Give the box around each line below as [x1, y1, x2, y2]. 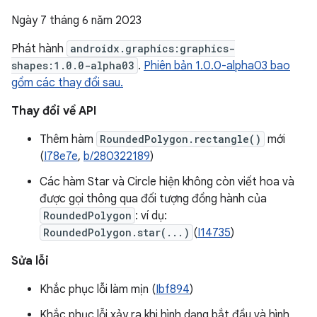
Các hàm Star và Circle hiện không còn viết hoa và [40, 175, 294, 189]
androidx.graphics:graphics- [70, 42, 235, 55]
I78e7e [44, 149, 78, 163]
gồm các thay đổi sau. [11, 76, 123, 90]
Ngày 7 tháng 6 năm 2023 [11, 13, 142, 28]
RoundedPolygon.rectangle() [100, 132, 261, 146]
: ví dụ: [135, 209, 167, 223]
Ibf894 [156, 282, 190, 296]
